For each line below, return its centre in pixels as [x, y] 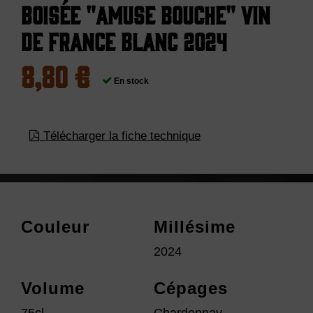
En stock [130, 81]
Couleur [55, 227]
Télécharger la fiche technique [122, 136]
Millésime [194, 227]
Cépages [190, 288]
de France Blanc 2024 [124, 41]
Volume [53, 288]
